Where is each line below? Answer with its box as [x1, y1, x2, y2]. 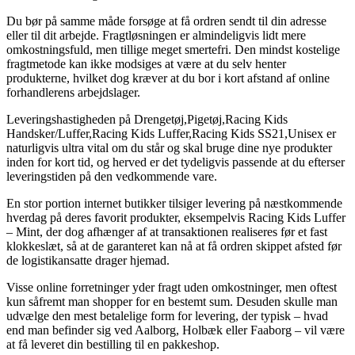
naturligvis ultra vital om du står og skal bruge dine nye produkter [6, 140, 332, 155]
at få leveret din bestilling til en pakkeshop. [6, 337, 219, 351]
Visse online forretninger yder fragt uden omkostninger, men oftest [6, 280, 337, 294]
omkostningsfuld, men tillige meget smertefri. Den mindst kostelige [6, 42, 340, 56]
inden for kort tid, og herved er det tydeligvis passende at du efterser [6, 155, 345, 169]
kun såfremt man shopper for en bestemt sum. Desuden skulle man [6, 294, 338, 308]
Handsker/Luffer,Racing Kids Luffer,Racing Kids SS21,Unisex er [6, 126, 336, 140]
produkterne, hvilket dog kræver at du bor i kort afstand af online [6, 71, 330, 85]
